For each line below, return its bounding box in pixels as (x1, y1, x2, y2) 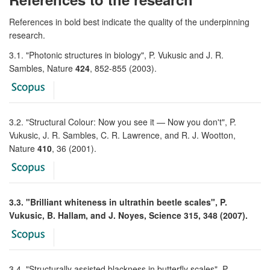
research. (9, 28, 45, 41)
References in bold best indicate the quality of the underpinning (9, 15, 250, 28)
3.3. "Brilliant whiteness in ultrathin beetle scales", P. (9, 195, 227, 208)
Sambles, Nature (9, 61, 75, 74)
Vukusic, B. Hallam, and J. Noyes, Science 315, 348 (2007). (9, 209, 248, 221)
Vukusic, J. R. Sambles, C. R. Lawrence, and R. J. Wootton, (9, 128, 236, 141)
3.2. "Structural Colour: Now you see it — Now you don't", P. (9, 115, 236, 128)
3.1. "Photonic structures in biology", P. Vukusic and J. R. (9, 48, 224, 61)
